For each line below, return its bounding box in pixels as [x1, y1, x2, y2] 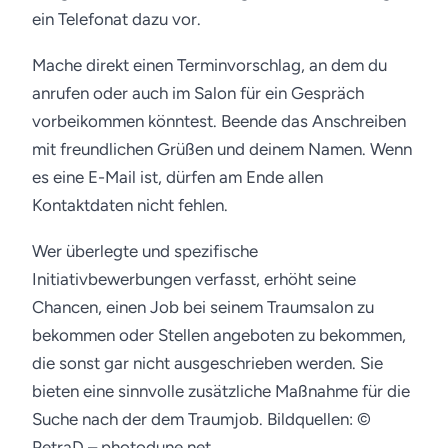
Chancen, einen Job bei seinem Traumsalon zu [32, 297, 374, 317]
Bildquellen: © [267, 409, 371, 429]
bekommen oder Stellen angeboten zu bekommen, [32, 325, 406, 345]
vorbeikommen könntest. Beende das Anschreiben [32, 111, 406, 131]
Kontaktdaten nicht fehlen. [32, 195, 228, 215]
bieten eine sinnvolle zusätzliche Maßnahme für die [32, 381, 410, 401]
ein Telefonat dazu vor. [32, 9, 201, 29]
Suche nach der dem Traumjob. [32, 409, 267, 429]
